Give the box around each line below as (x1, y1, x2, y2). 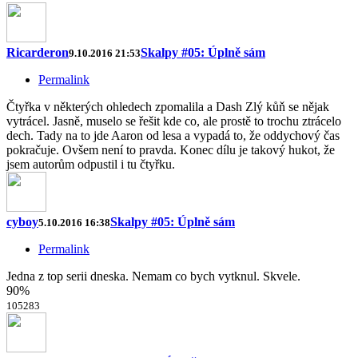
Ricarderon (6, 46, 69, 60)
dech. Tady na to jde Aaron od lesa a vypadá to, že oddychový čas (6, 129, 340, 143)
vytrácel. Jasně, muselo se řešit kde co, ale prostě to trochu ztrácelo (6, 114, 341, 129)
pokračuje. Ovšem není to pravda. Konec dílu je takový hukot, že (6, 143, 335, 157)
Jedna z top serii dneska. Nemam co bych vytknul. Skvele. (6, 269, 300, 284)
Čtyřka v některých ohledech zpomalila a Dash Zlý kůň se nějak (6, 100, 329, 114)
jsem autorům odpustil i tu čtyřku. (6, 157, 175, 172)
